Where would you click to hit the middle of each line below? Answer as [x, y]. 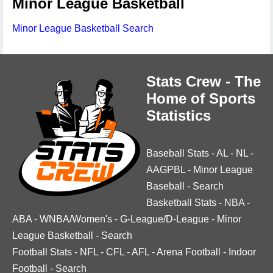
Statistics [179, 115]
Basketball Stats [181, 203]
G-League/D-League [165, 219]
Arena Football [189, 252]
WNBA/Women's [76, 219]
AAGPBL [166, 170]
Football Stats [42, 252]
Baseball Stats [178, 153]
